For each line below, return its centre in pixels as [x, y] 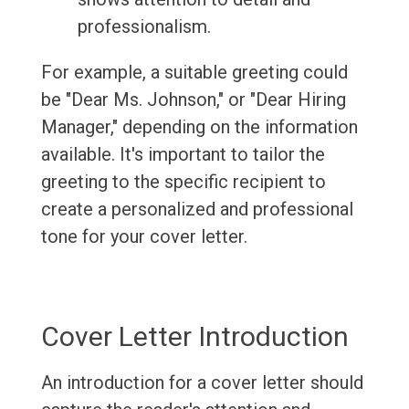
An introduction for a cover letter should [202, 383]
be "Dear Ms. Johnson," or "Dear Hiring [193, 100]
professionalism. [144, 27]
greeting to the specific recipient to [183, 182]
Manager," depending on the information [199, 127]
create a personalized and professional [197, 210]
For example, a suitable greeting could [194, 73]
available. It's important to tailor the [183, 155]
